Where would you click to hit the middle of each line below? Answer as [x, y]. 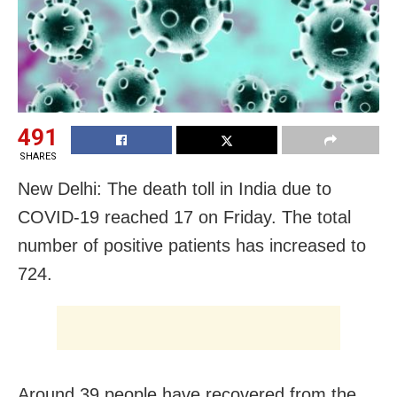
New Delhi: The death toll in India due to [175, 189]
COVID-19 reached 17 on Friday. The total [184, 218]
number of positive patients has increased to [192, 246]
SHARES [38, 157]
